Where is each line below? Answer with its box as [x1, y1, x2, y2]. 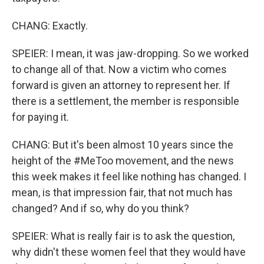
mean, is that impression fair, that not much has [12, 186, 233, 199]
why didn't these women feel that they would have [12, 246, 246, 258]
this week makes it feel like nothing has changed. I [12, 170, 246, 183]
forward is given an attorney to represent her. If [12, 79, 230, 91]
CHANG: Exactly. [12, 19, 88, 32]
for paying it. [12, 111, 69, 123]
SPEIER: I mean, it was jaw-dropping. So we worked [12, 47, 249, 60]
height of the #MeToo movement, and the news [12, 154, 234, 167]
